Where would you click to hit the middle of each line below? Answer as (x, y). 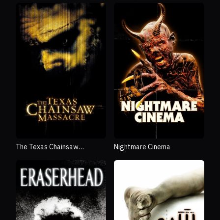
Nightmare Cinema (142, 147)
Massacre (31, 157)
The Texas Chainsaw (47, 147)
